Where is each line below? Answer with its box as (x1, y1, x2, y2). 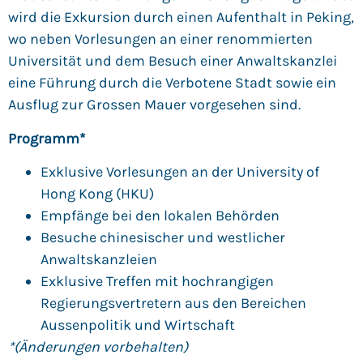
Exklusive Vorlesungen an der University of (41, 163, 319, 181)
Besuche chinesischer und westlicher (41, 228, 285, 247)
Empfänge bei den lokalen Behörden (41, 207, 280, 225)
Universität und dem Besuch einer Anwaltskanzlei (8, 52, 337, 70)
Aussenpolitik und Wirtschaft (41, 316, 235, 335)
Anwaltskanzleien (41, 250, 157, 269)
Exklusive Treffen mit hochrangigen (41, 272, 274, 291)
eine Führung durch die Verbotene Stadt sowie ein (8, 74, 336, 92)
